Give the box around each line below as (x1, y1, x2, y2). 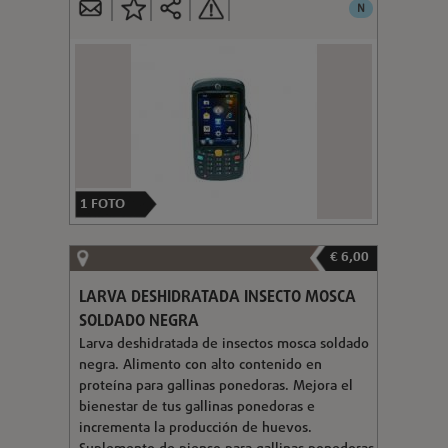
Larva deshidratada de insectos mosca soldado (78, 333, 369, 355)
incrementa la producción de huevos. (78, 417, 312, 439)
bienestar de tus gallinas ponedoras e (78, 396, 315, 418)
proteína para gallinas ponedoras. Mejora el (78, 375, 353, 397)
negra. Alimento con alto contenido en (78, 354, 322, 376)
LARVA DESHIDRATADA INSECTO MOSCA (78, 285, 356, 310)
